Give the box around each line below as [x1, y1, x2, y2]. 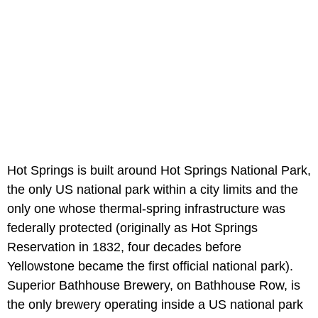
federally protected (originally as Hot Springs [7, 221, 258, 236]
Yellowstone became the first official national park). [7, 259, 293, 274]
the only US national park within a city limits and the [7, 182, 298, 197]
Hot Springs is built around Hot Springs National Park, [7, 163, 311, 178]
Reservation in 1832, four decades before [7, 240, 241, 255]
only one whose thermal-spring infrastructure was [7, 202, 285, 216]
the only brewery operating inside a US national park [7, 297, 303, 312]
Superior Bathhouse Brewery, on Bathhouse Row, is [7, 278, 300, 293]
